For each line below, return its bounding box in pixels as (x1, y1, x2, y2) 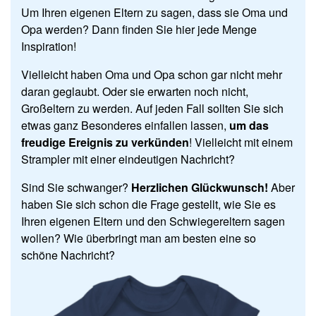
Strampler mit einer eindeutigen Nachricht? (21, 150, 235, 167)
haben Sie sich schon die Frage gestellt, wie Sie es (21, 195, 276, 212)
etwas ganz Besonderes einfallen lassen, (21, 116, 229, 133)
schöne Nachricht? (21, 246, 115, 263)
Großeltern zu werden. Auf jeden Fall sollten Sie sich (21, 99, 284, 116)
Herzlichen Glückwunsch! (131, 178, 268, 195)
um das (229, 116, 269, 133)
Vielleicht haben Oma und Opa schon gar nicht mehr (21, 66, 282, 83)
